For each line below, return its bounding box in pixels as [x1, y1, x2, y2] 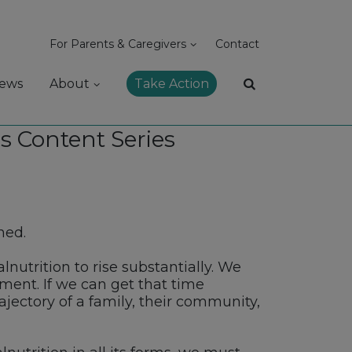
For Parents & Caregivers [49, 37, 187, 51]
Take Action [134, 76, 210, 91]
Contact [215, 37, 260, 51]
